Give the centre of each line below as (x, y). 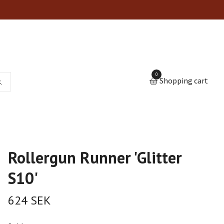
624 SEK (29, 200)
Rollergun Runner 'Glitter (95, 157)
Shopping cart (184, 81)
